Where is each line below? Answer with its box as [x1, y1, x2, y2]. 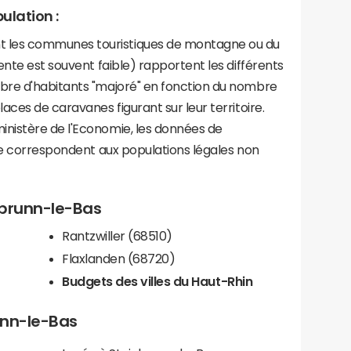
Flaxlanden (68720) [62, 251, 175, 265]
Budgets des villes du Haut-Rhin [62, 274, 253, 288]
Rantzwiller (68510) [62, 229, 172, 242]
